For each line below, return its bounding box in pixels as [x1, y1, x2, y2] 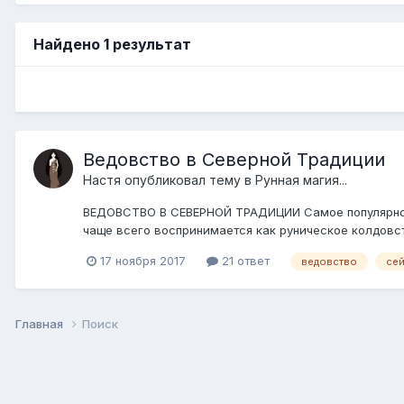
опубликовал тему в [121, 171, 255, 188]
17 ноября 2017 [100, 252, 186, 268]
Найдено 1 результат [33, 34, 191, 53]
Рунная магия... [255, 171, 347, 188]
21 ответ [218, 252, 270, 268]
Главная [15, 316, 66, 331]
